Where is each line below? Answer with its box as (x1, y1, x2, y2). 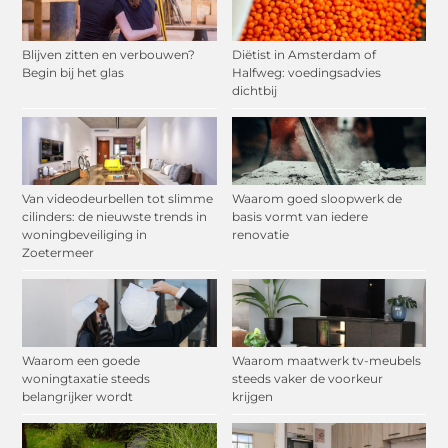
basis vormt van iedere (231, 209, 368, 225)
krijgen (231, 389, 273, 405)
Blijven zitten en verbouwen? (22, 47, 196, 63)
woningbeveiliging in (22, 227, 148, 243)
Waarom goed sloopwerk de (231, 191, 402, 207)
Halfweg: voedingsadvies (231, 65, 381, 81)
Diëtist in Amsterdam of (231, 47, 376, 63)
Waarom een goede (22, 353, 141, 369)
